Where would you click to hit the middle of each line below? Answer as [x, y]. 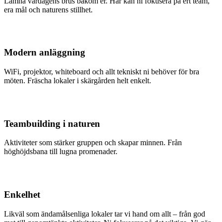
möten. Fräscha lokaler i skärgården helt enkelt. [78, 80]
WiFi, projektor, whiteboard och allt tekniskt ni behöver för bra [102, 71]
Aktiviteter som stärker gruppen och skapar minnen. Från [93, 143]
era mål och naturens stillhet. [48, 9]
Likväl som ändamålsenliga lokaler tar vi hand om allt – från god [105, 214]
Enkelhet [22, 195]
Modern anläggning [45, 53]
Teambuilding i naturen [52, 123]
